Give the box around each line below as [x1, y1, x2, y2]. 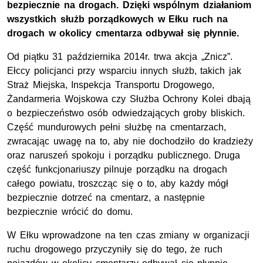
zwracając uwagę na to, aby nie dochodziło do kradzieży [7, 136, 254, 147]
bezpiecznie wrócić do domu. [7, 207, 133, 217]
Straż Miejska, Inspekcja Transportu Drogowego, [7, 80, 215, 90]
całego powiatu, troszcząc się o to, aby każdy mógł [7, 178, 229, 189]
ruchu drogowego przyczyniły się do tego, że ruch [7, 244, 222, 255]
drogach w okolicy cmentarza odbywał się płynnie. [7, 28, 240, 39]
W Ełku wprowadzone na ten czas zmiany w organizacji [7, 230, 250, 241]
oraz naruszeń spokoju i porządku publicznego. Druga [7, 150, 241, 161]
